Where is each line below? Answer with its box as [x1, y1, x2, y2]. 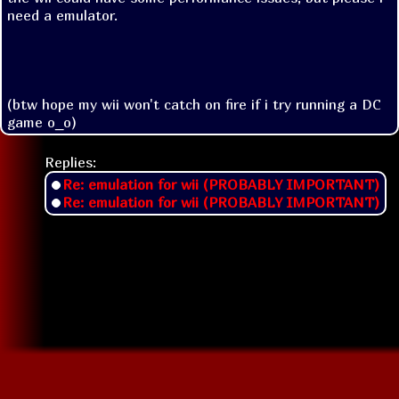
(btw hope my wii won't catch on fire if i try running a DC [7, 94, 381, 113]
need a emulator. [7, 5, 118, 24]
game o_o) [7, 112, 77, 131]
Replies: [45, 152, 96, 171]
